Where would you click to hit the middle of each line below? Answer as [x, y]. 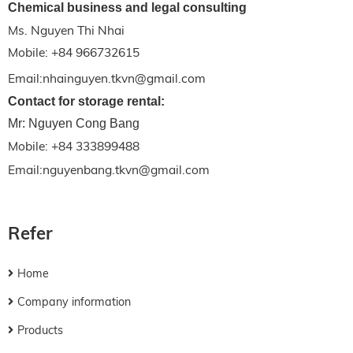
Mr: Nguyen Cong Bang [74, 123]
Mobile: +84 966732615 [74, 52]
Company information [74, 302]
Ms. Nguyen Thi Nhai [66, 30]
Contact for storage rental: [88, 101]
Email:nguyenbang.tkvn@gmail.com [110, 169]
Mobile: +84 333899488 [74, 146]
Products [40, 330]
